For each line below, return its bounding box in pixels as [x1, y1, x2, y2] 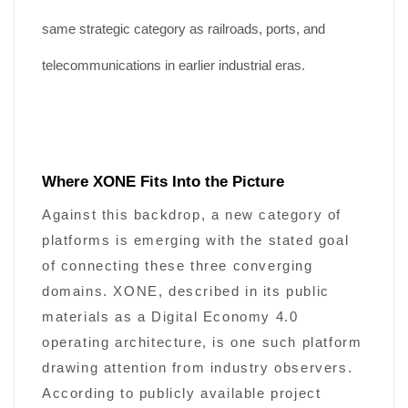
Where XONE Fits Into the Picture [42, 172, 284, 191]
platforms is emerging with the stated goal [42, 233, 350, 249]
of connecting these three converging [42, 259, 313, 274]
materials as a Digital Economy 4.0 [42, 310, 299, 325]
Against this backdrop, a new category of [42, 208, 342, 223]
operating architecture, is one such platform [42, 335, 362, 351]
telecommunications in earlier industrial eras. [42, 58, 305, 74]
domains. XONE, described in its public [42, 284, 330, 300]
